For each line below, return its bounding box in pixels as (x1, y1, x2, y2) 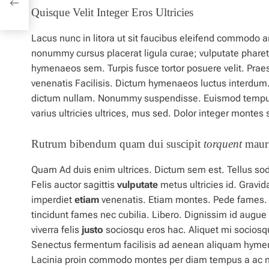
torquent (204, 138, 242, 151)
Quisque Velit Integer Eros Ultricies (31, 6, 193, 19)
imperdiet (31, 194, 74, 206)
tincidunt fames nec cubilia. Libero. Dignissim (31, 209, 229, 221)
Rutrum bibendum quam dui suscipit (31, 138, 204, 151)
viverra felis (31, 224, 82, 236)
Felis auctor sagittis (31, 179, 117, 191)
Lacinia (31, 254, 65, 266)
